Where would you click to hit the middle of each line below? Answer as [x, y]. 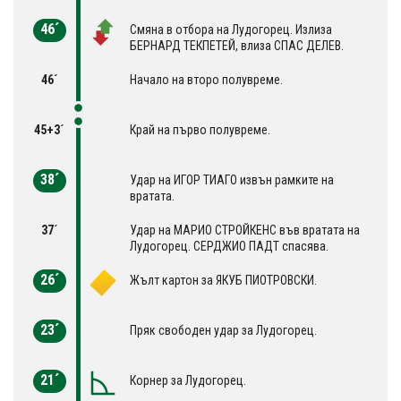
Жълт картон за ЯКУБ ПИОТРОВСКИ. [223, 281]
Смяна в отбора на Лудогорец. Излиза [231, 30]
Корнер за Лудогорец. [188, 381]
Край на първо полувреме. [200, 130]
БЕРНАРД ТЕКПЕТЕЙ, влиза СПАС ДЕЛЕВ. [237, 46]
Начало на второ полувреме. [206, 80]
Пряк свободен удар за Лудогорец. [223, 331]
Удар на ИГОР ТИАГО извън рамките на [232, 180]
